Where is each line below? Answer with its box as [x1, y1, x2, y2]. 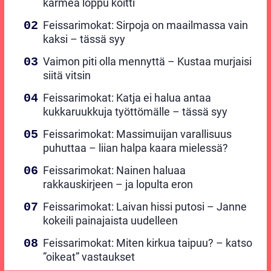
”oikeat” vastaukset [43, 250, 135, 264]
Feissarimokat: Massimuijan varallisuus [43, 128, 232, 141]
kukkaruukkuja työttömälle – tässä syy [43, 105, 227, 119]
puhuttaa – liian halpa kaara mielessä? [43, 142, 228, 155]
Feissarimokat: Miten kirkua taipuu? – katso [43, 237, 252, 250]
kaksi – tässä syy [43, 33, 125, 46]
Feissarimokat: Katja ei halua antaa [43, 91, 211, 105]
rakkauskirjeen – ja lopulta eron [43, 178, 193, 191]
